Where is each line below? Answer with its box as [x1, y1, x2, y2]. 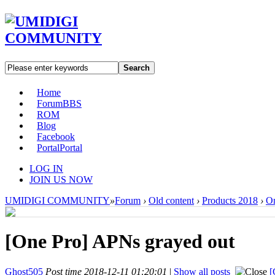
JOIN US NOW [29, 174, 93, 185]
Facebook [37, 131, 75, 142]
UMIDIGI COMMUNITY [5, 195, 110, 206]
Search [123, 63, 150, 72]
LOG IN [29, 163, 63, 174]
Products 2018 [202, 195, 258, 206]
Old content [149, 195, 194, 206]
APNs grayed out [92, 230, 235, 253]
